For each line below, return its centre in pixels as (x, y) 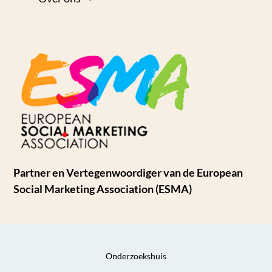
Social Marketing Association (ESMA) (103, 189)
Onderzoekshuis (136, 256)
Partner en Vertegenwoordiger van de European (128, 172)
